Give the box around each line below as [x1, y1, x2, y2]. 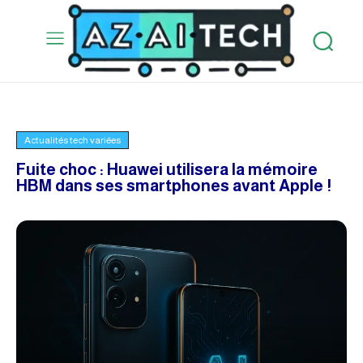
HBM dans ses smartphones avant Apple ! [16, 176, 331, 194]
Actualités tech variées [24, 134, 121, 146]
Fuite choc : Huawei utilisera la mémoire [16, 160, 318, 178]
